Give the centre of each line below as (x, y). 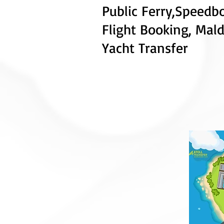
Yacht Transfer (145, 48)
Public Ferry (137, 11)
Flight (119, 29)
